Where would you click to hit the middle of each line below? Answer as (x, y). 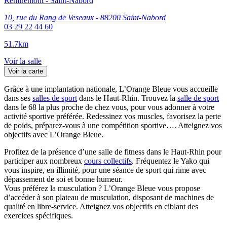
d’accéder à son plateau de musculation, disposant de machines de (109, 197)
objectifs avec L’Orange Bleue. (54, 134)
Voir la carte (26, 71)
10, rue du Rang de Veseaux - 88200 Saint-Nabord (85, 17)
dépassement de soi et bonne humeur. (63, 179)
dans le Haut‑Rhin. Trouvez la (127, 98)
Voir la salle (23, 61)
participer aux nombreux (44, 161)
